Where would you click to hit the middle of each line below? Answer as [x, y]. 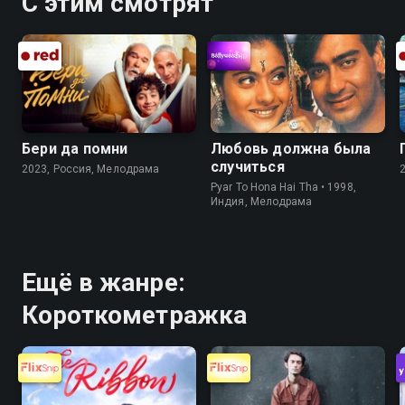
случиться [248, 166]
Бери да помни [75, 148]
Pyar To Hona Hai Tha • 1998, [283, 187]
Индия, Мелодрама [262, 201]
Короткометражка [134, 315]
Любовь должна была [291, 148]
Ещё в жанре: [104, 282]
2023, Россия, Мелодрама [91, 169]
